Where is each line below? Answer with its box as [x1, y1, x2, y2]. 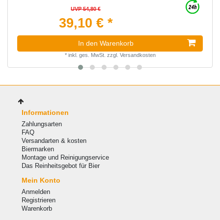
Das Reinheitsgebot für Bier [21, 162, 100, 170]
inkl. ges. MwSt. [68, 52, 106, 58]
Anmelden [21, 188, 50, 196]
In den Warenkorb [78, 39, 134, 48]
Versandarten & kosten [21, 137, 86, 145]
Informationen [21, 109, 69, 117]
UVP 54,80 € [71, 6, 101, 12]
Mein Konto [21, 176, 60, 185]
